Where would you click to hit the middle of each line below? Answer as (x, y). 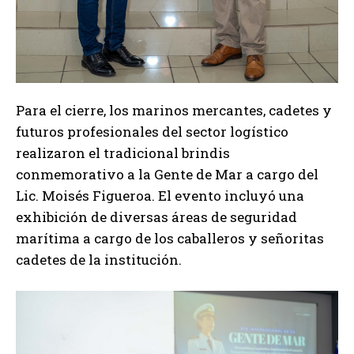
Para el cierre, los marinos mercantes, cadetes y (174, 110)
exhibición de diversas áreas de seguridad (156, 217)
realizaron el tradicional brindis (123, 153)
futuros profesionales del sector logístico (152, 131)
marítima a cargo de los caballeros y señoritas (170, 238)
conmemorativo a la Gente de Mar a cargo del (167, 174)
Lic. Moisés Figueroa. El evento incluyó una (160, 195)
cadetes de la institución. (99, 259)
